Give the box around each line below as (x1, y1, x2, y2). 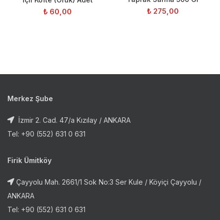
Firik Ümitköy (7, 156, 52, 165)
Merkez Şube (7, 94, 53, 103)
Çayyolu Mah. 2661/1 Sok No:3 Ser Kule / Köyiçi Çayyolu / (16, 177, 201, 186)
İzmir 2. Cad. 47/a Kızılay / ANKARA (16, 115, 131, 124)
